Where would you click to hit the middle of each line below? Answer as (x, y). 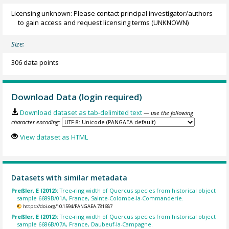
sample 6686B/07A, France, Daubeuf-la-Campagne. (85, 224)
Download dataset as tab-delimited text (81, 112)
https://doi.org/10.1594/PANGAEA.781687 (67, 207)
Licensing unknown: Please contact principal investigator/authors (112, 13)
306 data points (35, 63)
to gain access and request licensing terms (84, 22)
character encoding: (36, 122)
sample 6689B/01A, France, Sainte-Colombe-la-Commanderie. (100, 198)
